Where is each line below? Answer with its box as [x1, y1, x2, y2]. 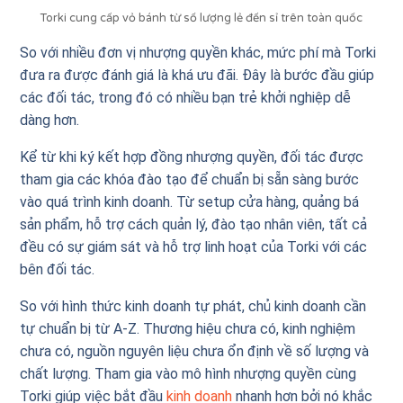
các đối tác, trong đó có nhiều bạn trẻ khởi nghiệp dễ [20, 88, 352, 106]
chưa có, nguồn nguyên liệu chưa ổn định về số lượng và [20, 342, 370, 360]
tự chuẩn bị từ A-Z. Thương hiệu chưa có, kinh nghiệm [20, 319, 356, 337]
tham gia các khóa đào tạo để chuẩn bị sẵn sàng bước [20, 170, 360, 188]
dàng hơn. [20, 111, 84, 129]
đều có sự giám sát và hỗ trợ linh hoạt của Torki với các [20, 237, 368, 255]
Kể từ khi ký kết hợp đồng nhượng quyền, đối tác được [20, 148, 364, 166]
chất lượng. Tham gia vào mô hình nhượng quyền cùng [20, 364, 357, 382]
